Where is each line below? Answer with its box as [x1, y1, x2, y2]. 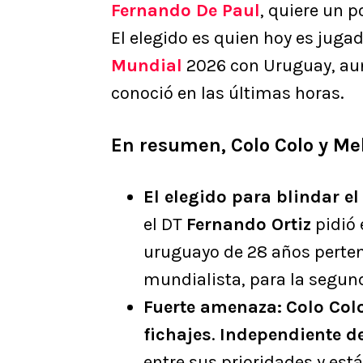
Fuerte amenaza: [143, 297, 282, 318]
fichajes [143, 324, 211, 346]
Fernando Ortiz [186, 214, 311, 236]
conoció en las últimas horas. [111, 83, 344, 105]
